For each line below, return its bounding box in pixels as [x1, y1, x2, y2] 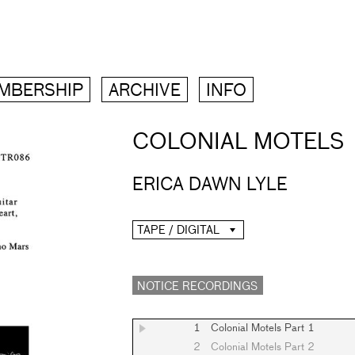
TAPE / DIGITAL [137, 225, 219, 236]
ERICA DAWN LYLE [132, 176, 288, 194]
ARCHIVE [109, 83, 181, 100]
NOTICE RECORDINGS [137, 281, 258, 292]
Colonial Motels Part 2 [211, 342, 315, 353]
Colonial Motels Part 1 [211, 323, 315, 334]
